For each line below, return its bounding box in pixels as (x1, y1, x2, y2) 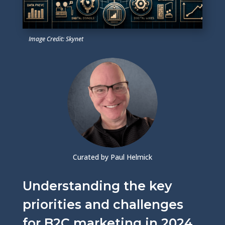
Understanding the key (22, 178, 172, 193)
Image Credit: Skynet (28, 34, 83, 43)
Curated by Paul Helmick (72, 152, 152, 162)
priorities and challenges (22, 196, 183, 212)
